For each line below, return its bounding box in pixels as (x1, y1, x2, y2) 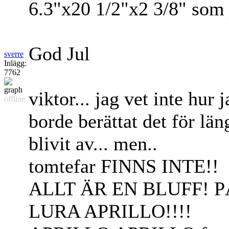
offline (4, 95, 25, 104)
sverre (4, 50, 24, 59)
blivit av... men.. (29, 133, 157, 155)
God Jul (29, 43, 95, 65)
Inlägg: (4, 59, 27, 68)
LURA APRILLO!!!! (29, 200, 192, 222)
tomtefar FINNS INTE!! (29, 155, 219, 177)
